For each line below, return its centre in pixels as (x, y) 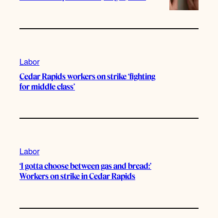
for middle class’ (47, 86)
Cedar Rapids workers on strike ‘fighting (87, 76)
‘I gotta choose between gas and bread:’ (85, 166)
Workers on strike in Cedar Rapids (77, 176)
